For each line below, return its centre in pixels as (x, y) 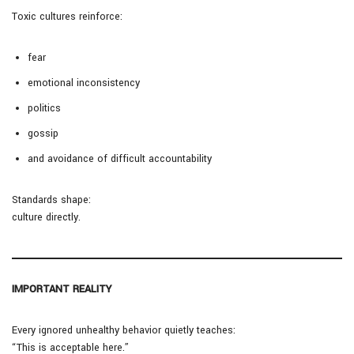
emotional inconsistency (84, 83)
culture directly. (46, 218)
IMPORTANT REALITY (62, 290)
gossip (43, 134)
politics (44, 109)
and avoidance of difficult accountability (120, 159)
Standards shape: (51, 200)
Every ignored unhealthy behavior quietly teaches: (124, 331)
